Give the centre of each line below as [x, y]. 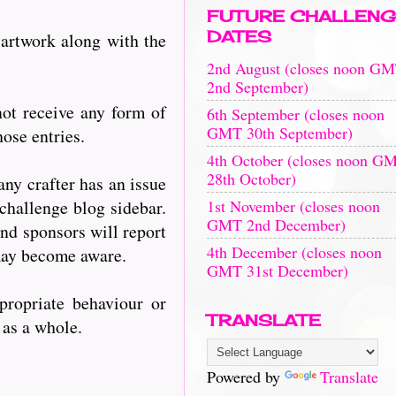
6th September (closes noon [296, 114]
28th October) [251, 178]
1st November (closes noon [293, 206]
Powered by [246, 377]
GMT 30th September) [280, 132]
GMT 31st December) [278, 270]
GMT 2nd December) [276, 224]
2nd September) [258, 86]
